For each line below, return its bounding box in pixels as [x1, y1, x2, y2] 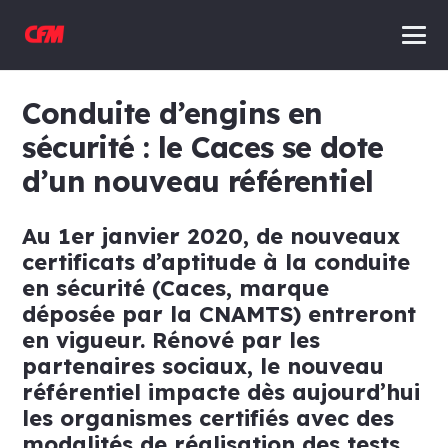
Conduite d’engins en [22, 94, 323, 131]
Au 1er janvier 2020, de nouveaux [22, 222, 401, 249]
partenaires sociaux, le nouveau [22, 352, 385, 379]
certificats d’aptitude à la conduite [22, 248, 411, 275]
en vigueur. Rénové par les [22, 326, 321, 353]
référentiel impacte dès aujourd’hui [22, 378, 421, 405]
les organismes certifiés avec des [22, 404, 395, 431]
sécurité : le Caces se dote [22, 128, 384, 165]
